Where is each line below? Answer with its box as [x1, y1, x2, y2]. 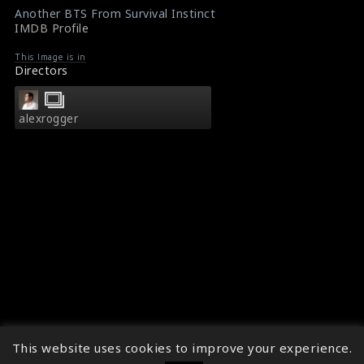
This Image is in [15, 51, 86, 62]
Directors [15, 62, 68, 78]
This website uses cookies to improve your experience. [11, 340, 353, 356]
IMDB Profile [15, 19, 89, 36]
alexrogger [19, 110, 78, 126]
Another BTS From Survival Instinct [15, 5, 215, 21]
